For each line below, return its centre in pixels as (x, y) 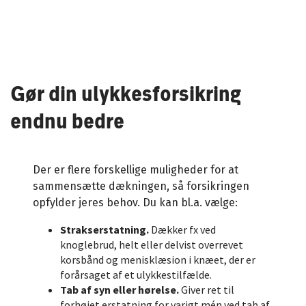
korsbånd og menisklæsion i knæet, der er (158, 260)
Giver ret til (207, 290)
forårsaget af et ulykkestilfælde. (136, 275)
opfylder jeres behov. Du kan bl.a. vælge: (136, 203)
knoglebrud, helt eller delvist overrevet (152, 245)
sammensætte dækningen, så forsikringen (141, 186)
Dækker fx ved (183, 230)
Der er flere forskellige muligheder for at (136, 170)
